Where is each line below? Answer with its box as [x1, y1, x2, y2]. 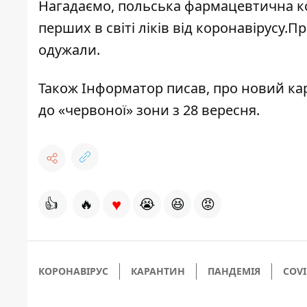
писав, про [163, 79, 238, 98]
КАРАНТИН [131, 265, 185, 278]
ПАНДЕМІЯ [208, 265, 260, 278]
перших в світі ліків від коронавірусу [38, 19, 284, 38]
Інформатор [78, 79, 163, 98]
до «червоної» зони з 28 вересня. [38, 101, 260, 120]
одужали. [38, 40, 100, 60]
